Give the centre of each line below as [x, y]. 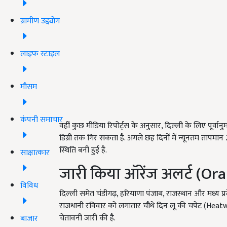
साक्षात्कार [35, 153]
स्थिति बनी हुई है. [83, 150]
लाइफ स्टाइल [40, 54]
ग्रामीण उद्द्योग [40, 21]
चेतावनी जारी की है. [87, 218]
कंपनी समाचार [42, 120]
